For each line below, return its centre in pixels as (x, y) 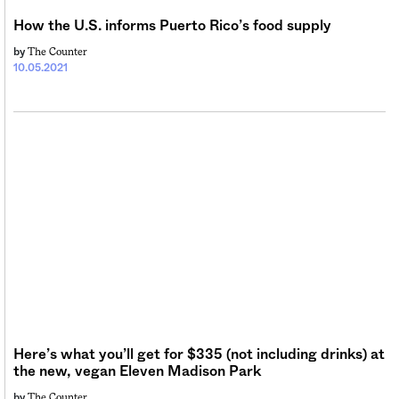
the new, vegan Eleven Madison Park (137, 371)
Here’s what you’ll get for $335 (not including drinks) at (199, 354)
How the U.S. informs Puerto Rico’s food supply (172, 25)
